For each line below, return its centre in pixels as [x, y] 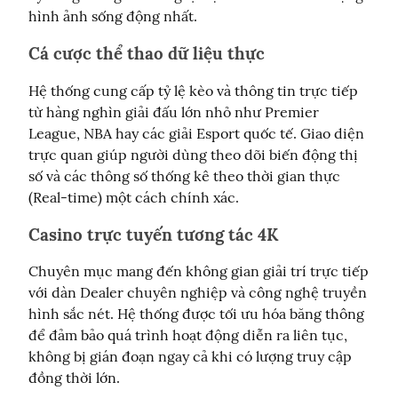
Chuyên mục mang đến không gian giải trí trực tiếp [199, 271]
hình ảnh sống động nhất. [113, 16]
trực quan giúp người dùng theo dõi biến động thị [193, 154]
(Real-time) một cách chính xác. [134, 197]
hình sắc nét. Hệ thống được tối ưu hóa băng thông [196, 314]
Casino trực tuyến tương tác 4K [153, 234]
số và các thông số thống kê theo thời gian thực [184, 175]
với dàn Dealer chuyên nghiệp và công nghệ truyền [198, 293]
